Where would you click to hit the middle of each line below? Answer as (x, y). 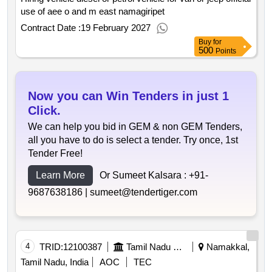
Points (226, 51)
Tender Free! (55, 154)
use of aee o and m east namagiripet (93, 12)
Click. (44, 111)
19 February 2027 (116, 28)
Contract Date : (51, 28)
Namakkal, (227, 247)
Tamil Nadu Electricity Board (178, 247)
